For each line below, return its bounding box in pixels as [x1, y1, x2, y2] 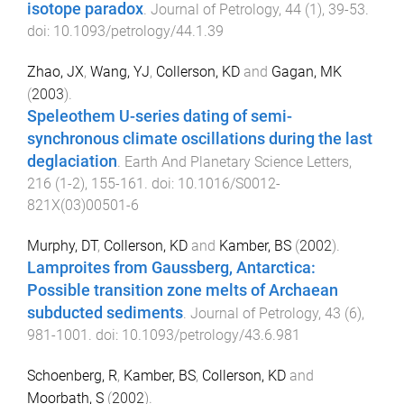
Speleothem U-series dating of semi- [27, 106, 292, 125]
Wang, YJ [90, 62, 150, 80]
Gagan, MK [271, 62, 342, 80]
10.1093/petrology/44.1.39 [53, 22, 224, 40]
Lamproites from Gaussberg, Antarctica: [27, 259, 316, 278]
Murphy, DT [27, 237, 97, 255]
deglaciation [27, 151, 117, 170]
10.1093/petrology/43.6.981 [122, 326, 300, 344]
